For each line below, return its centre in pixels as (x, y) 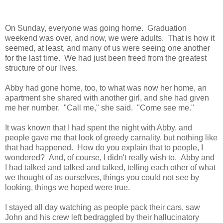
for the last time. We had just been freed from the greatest (106, 58)
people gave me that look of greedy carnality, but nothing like (111, 137)
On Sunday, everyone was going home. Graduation (96, 28)
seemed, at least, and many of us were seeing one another (108, 48)
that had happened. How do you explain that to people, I (104, 147)
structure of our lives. (43, 68)
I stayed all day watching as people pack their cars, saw (103, 207)
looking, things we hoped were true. (69, 187)
